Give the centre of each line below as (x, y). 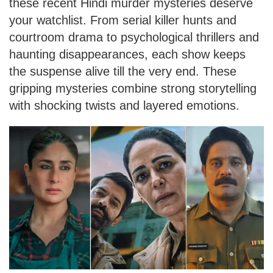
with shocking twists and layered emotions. (124, 105)
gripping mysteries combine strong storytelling (133, 88)
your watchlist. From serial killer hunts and (123, 20)
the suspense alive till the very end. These (123, 71)
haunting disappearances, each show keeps (127, 54)
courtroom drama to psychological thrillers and (134, 37)
